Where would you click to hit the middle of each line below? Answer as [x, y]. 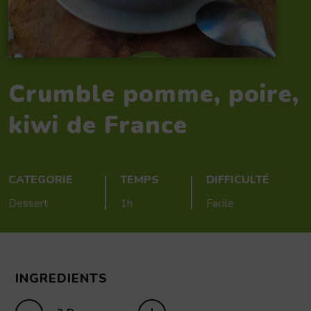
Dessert [28, 203]
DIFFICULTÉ [238, 180]
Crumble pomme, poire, [154, 94]
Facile [220, 203]
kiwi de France [98, 125]
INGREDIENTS [62, 278]
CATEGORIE [41, 180]
